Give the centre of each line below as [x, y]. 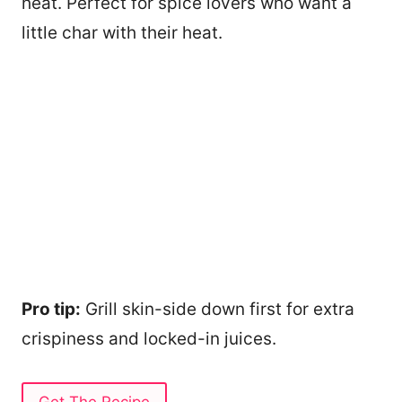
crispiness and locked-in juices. [149, 339]
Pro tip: [51, 310]
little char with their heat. [122, 32]
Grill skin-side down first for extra [218, 310]
